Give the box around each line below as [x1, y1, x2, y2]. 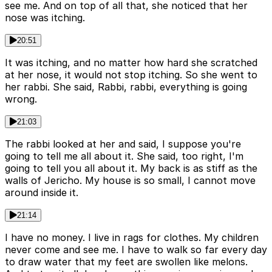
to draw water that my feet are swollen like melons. [5, 256, 248, 268]
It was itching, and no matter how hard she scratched [5, 56, 257, 69]
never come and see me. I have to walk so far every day [5, 243, 267, 256]
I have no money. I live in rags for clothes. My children [5, 231, 259, 244]
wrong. [5, 93, 37, 106]
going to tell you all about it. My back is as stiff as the [5, 162, 257, 175]
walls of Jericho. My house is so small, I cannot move [5, 174, 256, 187]
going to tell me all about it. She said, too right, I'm [5, 150, 243, 163]
